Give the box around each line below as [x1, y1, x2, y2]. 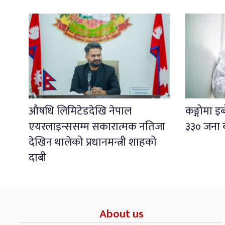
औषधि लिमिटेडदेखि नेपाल [29, 101, 132, 121]
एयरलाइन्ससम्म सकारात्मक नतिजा [29, 117, 165, 136]
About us [99, 204, 144, 223]
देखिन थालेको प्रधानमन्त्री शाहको [29, 133, 157, 152]
